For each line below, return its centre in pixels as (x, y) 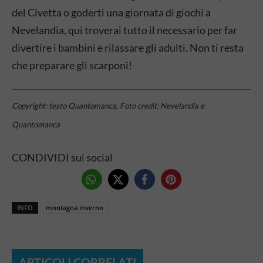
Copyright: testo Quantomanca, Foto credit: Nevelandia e (108, 105)
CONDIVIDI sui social (62, 157)
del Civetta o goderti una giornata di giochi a (111, 12)
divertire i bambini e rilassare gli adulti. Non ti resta (128, 47)
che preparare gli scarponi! (72, 65)
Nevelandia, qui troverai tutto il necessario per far (124, 30)
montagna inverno (75, 207)
